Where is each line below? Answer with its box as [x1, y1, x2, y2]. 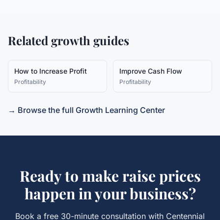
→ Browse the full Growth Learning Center [8, 105, 165, 115]
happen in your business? [24, 184, 196, 203]
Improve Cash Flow [119, 67, 182, 75]
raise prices [122, 166, 201, 186]
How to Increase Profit [14, 67, 87, 75]
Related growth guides [8, 32, 129, 48]
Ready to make [19, 166, 122, 186]
